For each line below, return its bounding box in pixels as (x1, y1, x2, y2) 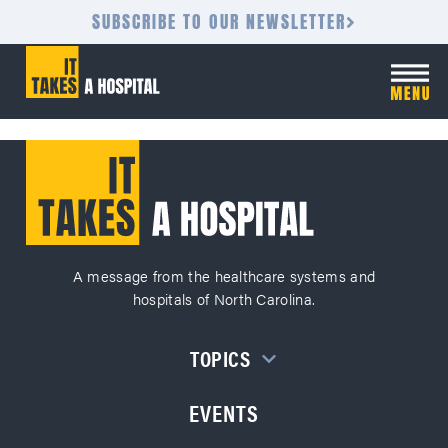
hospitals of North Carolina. (132, 287, 316, 310)
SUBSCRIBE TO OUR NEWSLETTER (91, 8, 346, 35)
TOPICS (189, 342, 251, 374)
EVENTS (189, 396, 259, 430)
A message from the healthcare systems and (72, 264, 376, 287)
